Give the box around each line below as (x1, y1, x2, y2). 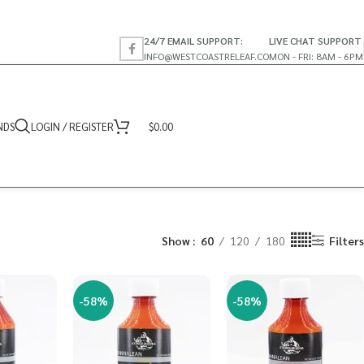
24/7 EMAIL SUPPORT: (144, 33, 243, 47)
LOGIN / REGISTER (31, 119, 114, 133)
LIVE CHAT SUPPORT (269, 33, 362, 47)
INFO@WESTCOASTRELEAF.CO (144, 49, 269, 63)
